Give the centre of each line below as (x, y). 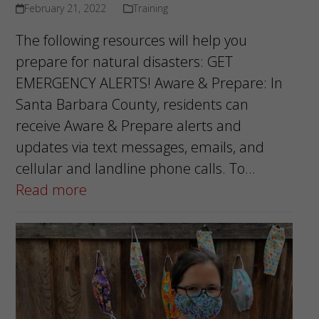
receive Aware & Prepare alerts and (128, 126)
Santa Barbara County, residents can (132, 105)
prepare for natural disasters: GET (124, 62)
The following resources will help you (131, 41)
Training (150, 9)
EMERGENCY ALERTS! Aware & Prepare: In (149, 83)
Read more (51, 190)
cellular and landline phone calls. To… (135, 169)
